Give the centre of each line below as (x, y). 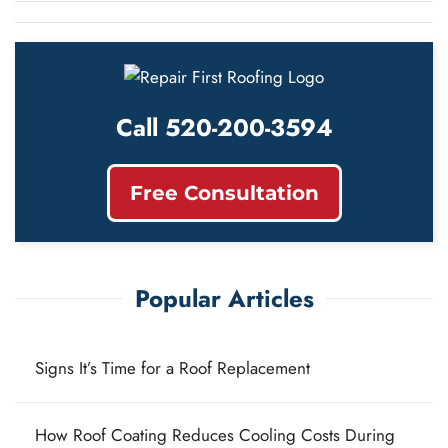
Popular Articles (224, 298)
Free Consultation (224, 192)
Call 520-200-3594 (224, 127)
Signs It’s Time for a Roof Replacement (172, 367)
